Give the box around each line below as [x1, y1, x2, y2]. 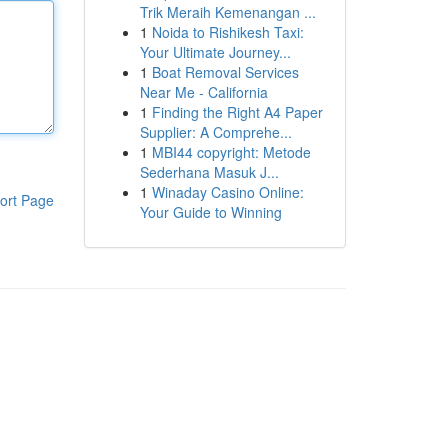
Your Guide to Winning [139, 202, 282, 222]
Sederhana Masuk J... [139, 162, 279, 182]
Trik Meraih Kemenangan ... [139, 2, 316, 22]
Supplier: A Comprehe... [139, 122, 292, 142]
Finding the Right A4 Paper [151, 102, 323, 122]
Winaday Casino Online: [151, 182, 304, 202]
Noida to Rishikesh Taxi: [151, 22, 304, 42]
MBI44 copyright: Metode [151, 142, 311, 162]
